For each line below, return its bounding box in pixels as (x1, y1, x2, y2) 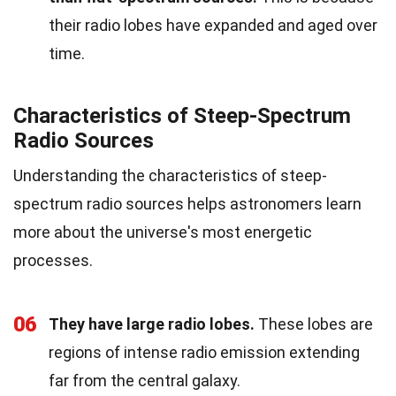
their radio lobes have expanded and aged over (49, 15, 377, 34)
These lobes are (255, 314, 373, 333)
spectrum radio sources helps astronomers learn (13, 194, 362, 213)
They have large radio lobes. (49, 314, 255, 333)
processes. (13, 250, 93, 270)
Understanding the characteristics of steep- (13, 165, 327, 185)
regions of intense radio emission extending (49, 342, 360, 362)
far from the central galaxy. (49, 370, 240, 390)
